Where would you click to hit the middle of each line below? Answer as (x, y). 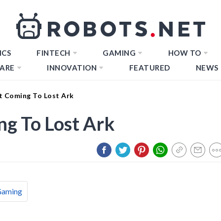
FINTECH (54, 53)
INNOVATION (72, 68)
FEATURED (149, 68)
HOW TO (184, 53)
